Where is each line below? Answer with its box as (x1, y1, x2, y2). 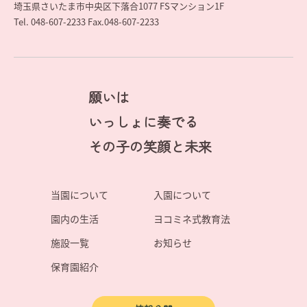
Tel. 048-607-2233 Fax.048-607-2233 (14, 15, 159, 29)
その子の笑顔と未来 (88, 136, 212, 157)
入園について (153, 188, 211, 202)
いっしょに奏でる (88, 112, 198, 132)
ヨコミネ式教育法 (153, 212, 230, 226)
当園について (51, 188, 108, 202)
